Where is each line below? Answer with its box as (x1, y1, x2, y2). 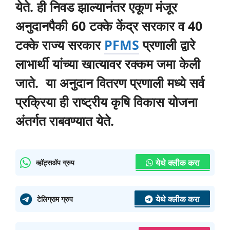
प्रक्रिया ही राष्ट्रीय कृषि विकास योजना (15, 92, 198, 110)
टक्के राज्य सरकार (15, 35, 104, 53)
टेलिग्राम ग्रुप (37, 194, 73, 204)
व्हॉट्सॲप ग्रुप (36, 158, 74, 168)
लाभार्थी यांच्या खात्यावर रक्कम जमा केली (15, 54, 200, 72)
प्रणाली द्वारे (139, 35, 195, 53)
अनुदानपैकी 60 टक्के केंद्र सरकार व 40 (15, 16, 202, 34)
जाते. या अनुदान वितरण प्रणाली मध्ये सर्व (15, 73, 204, 91)
